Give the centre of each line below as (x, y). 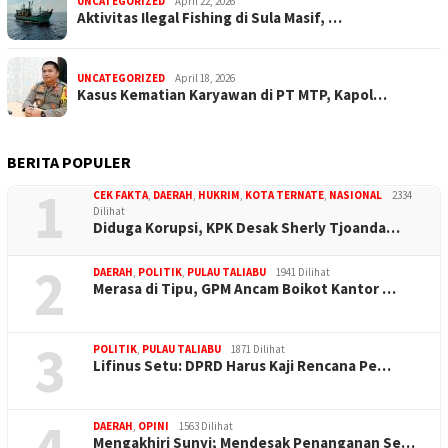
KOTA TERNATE (284, 195)
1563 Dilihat (206, 426)
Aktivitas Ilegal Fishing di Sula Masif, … (209, 18)
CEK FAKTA (120, 195)
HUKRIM (219, 195)
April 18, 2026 (205, 78)
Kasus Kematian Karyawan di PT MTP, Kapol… (232, 95)
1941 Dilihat (303, 272)
